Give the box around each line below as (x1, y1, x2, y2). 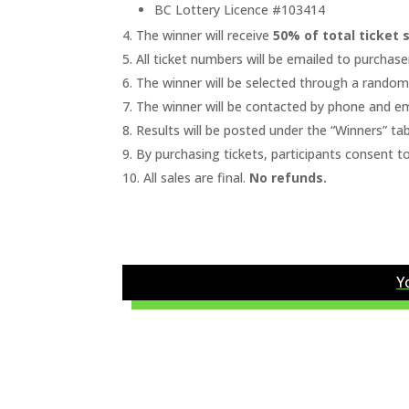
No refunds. (249, 168, 328, 186)
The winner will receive (136, 26, 270, 44)
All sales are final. (143, 168, 246, 186)
